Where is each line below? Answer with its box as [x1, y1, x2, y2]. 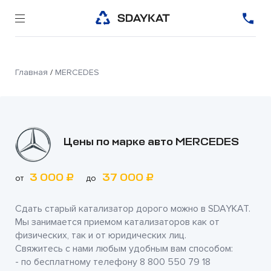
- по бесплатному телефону [15, 256, 140, 268]
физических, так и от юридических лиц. [15, 229, 186, 241]
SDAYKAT [208, 203, 249, 215]
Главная [15, 67, 48, 77]
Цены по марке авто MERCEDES [64, 135, 239, 148]
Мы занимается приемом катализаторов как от [15, 216, 220, 228]
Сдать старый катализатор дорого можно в [15, 203, 208, 215]
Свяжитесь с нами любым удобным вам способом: [15, 243, 233, 255]
